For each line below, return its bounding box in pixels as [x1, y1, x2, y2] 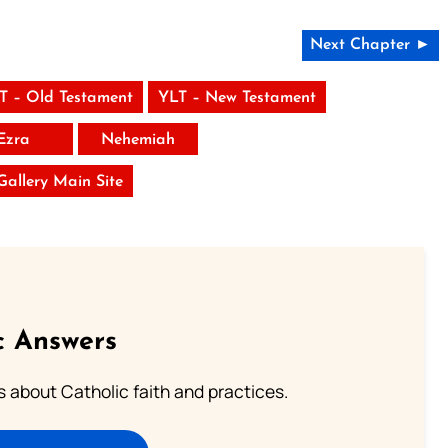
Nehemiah [101, 132, 176, 149]
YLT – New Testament [157, 90, 316, 107]
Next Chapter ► [309, 37, 431, 54]
